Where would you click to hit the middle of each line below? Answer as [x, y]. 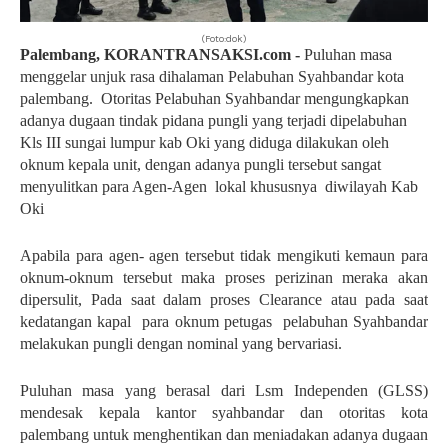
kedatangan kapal [76, 321]
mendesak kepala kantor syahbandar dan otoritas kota [224, 412]
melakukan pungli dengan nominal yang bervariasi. [181, 343]
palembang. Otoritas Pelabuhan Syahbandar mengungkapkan [214, 98]
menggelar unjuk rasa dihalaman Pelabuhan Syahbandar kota [214, 76]
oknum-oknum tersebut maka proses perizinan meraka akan [224, 277]
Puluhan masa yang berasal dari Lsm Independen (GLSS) [224, 390]
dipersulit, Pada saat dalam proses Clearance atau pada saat [224, 299]
